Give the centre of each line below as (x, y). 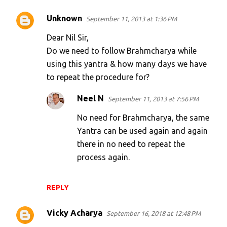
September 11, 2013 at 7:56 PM (153, 99)
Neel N (90, 99)
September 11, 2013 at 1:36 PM (131, 19)
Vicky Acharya (74, 213)
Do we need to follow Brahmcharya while (122, 51)
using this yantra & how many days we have (127, 64)
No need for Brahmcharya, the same (143, 118)
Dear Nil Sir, (68, 38)
